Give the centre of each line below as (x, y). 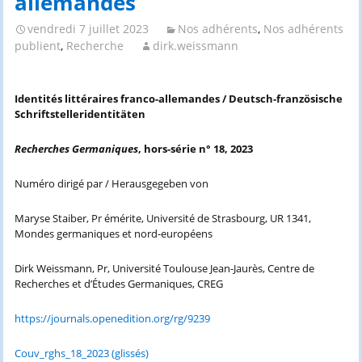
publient (37, 45)
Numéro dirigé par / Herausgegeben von (111, 184)
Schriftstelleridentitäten (80, 114)
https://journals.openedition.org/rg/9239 (113, 319)
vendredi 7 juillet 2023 (88, 28)
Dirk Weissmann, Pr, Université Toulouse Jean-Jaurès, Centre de (164, 269)
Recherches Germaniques (76, 149)
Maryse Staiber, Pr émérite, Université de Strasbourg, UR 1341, (162, 219)
